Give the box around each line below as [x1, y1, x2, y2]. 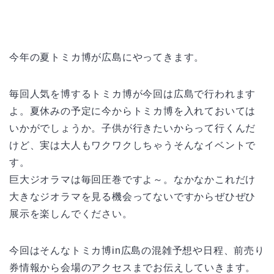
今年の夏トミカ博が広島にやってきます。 [9, 51, 205, 62]
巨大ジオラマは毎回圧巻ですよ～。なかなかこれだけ [9, 174, 256, 185]
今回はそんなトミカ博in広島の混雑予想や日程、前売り [9, 245, 265, 256]
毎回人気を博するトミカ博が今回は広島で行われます [9, 88, 256, 99]
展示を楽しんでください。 [9, 208, 133, 219]
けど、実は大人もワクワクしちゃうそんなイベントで [9, 139, 256, 150]
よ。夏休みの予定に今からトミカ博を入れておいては [9, 105, 256, 116]
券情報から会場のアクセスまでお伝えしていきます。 [9, 262, 256, 273]
